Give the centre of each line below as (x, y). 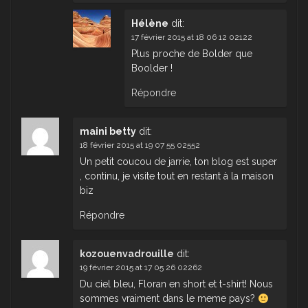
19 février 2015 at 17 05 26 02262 (141, 268)
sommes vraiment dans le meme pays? (169, 299)
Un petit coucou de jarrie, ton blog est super (178, 162)
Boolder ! (152, 68)
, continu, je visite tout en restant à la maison (177, 176)
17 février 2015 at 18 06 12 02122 (192, 37)
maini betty (108, 132)
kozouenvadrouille (127, 254)
